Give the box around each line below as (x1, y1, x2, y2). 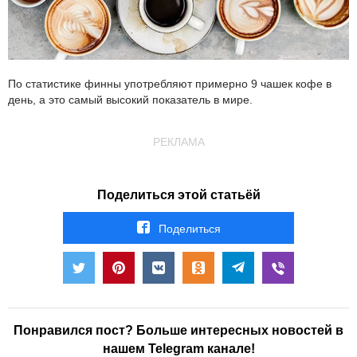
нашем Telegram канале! (102, 341, 255, 355)
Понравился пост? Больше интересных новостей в (14, 323, 343, 337)
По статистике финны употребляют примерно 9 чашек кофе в (8, 76, 331, 90)
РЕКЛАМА (152, 135, 205, 148)
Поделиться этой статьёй (96, 187, 261, 202)
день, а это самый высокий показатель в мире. (8, 92, 253, 106)
